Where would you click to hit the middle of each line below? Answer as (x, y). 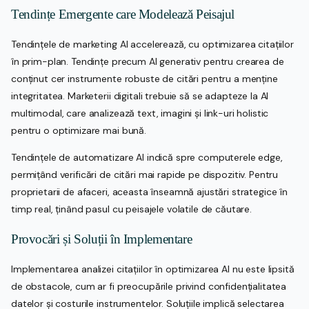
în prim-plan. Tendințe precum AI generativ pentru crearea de (148, 62)
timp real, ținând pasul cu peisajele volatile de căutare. (132, 209)
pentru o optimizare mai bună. (79, 131)
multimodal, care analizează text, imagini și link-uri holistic (140, 113)
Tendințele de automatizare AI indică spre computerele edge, (147, 158)
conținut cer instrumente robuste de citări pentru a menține (144, 79)
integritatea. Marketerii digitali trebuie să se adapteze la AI (140, 96)
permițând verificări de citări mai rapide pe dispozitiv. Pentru (145, 175)
